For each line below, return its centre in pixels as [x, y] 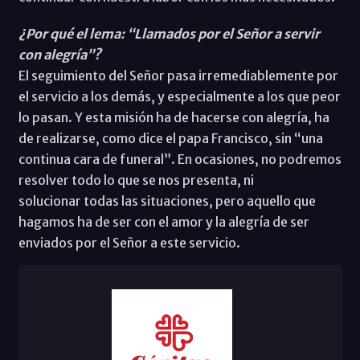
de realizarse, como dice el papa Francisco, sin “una [170, 138]
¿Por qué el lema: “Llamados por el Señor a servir [169, 33]
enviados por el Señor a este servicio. [129, 242]
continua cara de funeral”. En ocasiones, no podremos [180, 159]
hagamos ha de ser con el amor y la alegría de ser [164, 221]
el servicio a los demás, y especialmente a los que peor [179, 96]
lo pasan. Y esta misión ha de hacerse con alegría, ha [174, 117]
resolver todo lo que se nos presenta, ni [136, 180]
